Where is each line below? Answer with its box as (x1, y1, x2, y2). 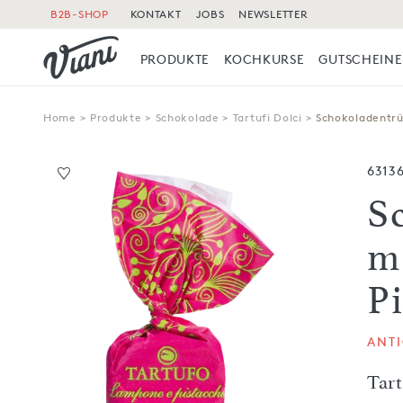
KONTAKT (130, 7, 182, 21)
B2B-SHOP (50, 7, 109, 21)
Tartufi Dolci (232, 110, 302, 124)
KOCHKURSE (224, 51, 305, 67)
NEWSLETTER (238, 7, 309, 21)
